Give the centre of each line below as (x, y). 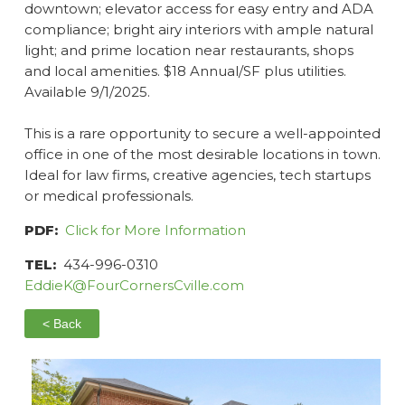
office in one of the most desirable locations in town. (202, 154)
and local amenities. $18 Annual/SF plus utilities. (185, 71)
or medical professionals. (108, 195)
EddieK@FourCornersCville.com (134, 285)
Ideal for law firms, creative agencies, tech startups (197, 174)
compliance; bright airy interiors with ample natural (198, 29)
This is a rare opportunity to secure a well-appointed (202, 133)
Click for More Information (155, 230)
